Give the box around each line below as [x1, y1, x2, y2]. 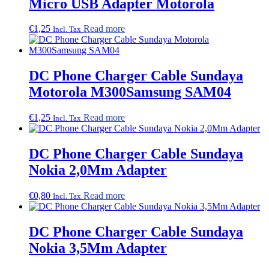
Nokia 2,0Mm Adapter [29, 162, 167, 178]
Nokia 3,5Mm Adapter [29, 240, 167, 256]
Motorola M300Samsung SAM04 [29, 84, 231, 100]
